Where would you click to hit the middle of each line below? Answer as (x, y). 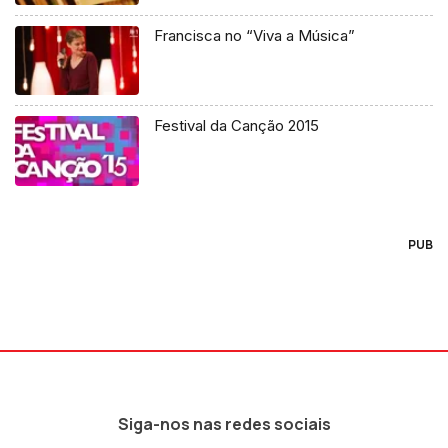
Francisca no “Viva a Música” (255, 35)
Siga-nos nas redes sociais (224, 424)
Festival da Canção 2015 (237, 126)
